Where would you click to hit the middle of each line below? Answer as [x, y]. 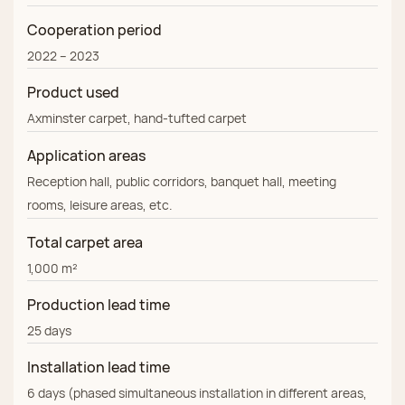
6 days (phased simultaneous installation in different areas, [197, 393]
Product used [73, 93]
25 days [49, 331]
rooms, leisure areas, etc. [100, 205]
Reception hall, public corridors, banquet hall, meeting [182, 182]
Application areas [86, 156]
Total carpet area [85, 243]
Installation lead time [99, 367]
